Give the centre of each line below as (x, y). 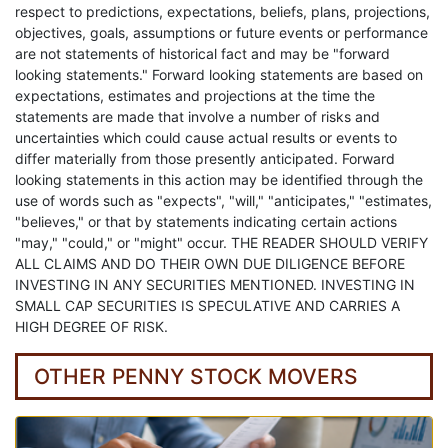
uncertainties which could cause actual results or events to (206, 138)
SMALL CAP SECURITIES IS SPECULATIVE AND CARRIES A (207, 306)
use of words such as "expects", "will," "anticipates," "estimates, (223, 201)
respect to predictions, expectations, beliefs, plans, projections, (222, 12)
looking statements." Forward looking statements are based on (219, 75)
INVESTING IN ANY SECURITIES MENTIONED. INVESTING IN (215, 285)
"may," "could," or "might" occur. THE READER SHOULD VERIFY (221, 243)
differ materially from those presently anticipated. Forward (205, 159)
